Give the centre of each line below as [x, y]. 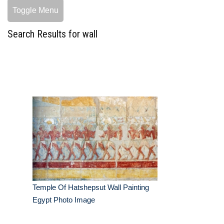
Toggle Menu [35, 10]
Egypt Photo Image [64, 200]
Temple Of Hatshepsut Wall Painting [91, 187]
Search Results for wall [52, 34]
